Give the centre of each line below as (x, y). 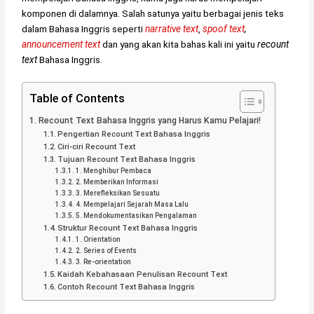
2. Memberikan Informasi (117, 182)
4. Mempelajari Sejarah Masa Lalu (132, 205)
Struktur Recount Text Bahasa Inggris (127, 228)
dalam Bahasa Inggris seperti (84, 28)
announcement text (61, 44)
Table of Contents (77, 99)
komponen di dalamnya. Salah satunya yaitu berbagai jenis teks (153, 13)
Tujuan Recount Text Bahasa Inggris (126, 160)
